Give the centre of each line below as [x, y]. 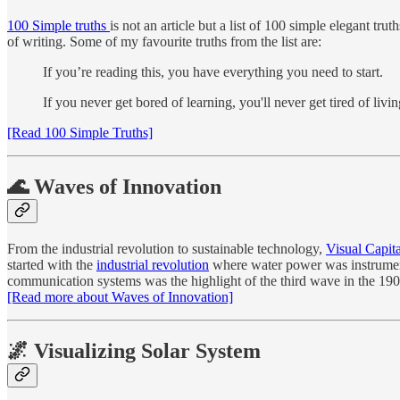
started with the [52, 265]
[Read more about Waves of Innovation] [120, 297]
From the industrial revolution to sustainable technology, [167, 249]
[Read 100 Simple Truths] [80, 133]
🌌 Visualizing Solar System [134, 351]
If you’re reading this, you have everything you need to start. [213, 72]
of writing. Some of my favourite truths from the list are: [164, 42]
